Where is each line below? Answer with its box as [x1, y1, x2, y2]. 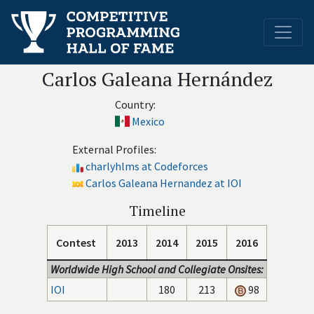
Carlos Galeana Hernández [41, 66, 273, 92]
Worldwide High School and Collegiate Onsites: [50, 262, 264, 276]
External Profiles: [72, 142, 156, 156]
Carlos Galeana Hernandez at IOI [86, 176, 242, 190]
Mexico [131, 114, 165, 128]
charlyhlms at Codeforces [86, 159, 208, 173]
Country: [114, 97, 156, 111]
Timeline [128, 201, 186, 220]
